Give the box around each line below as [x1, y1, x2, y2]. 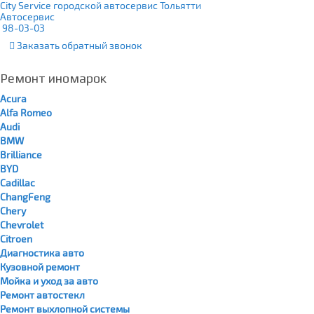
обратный [60, 39, 107, 51]
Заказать [15, 39, 60, 51]
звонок [107, 39, 142, 51]
